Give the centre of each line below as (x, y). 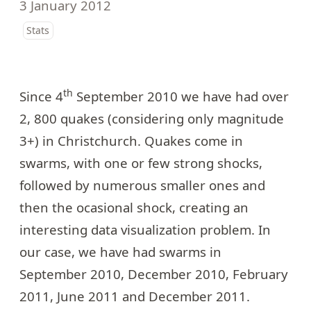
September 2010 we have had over (181, 96)
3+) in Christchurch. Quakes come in (131, 140)
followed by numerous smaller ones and (142, 185)
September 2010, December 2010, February (154, 274)
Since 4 (41, 96)
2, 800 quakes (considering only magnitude (152, 118)
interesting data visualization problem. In (145, 229)
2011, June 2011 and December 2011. (135, 296)
